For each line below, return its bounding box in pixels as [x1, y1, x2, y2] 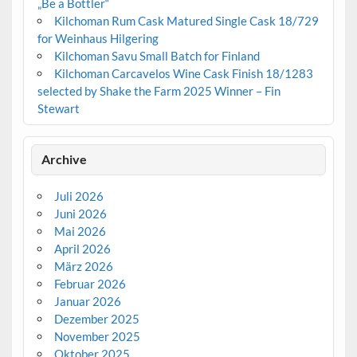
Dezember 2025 [53, 312, 139, 327]
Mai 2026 [53, 224, 106, 239]
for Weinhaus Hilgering [37, 30, 159, 45]
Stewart [37, 100, 80, 116]
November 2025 [53, 329, 140, 344]
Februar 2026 [53, 277, 126, 292]
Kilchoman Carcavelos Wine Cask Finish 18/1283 [53, 65, 313, 80]
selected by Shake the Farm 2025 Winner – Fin [37, 83, 280, 98]
